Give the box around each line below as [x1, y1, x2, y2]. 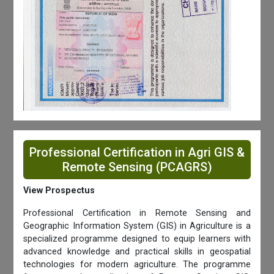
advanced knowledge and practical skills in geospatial [23, 246, 251, 257]
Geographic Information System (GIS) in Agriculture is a [23, 221, 251, 232]
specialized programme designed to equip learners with [23, 234, 251, 245]
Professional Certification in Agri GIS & [29, 145, 245, 160]
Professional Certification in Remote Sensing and [23, 208, 251, 219]
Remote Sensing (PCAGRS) [62, 160, 212, 175]
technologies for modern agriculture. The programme [23, 259, 251, 270]
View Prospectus [23, 185, 95, 196]
